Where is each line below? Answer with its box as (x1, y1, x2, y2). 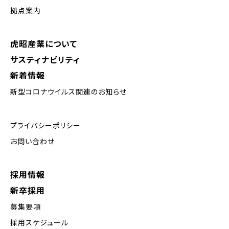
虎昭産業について (10, 37, 77, 50)
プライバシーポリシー (10, 120, 81, 131)
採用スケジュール (10, 217, 68, 228)
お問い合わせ (10, 136, 55, 147)
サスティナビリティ (10, 53, 80, 66)
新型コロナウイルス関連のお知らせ (10, 86, 127, 97)
